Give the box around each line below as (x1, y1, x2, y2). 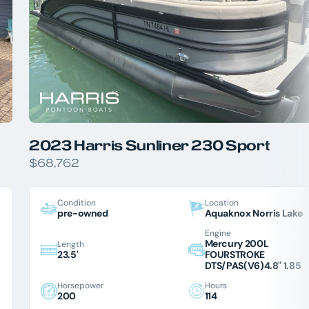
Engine (204, 227, 231, 238)
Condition (57, 197, 96, 208)
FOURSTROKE (204, 248, 265, 261)
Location (204, 197, 239, 208)
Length (57, 238, 84, 249)
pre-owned (57, 206, 108, 219)
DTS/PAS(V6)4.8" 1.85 (204, 259, 301, 272)
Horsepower (57, 279, 103, 290)
